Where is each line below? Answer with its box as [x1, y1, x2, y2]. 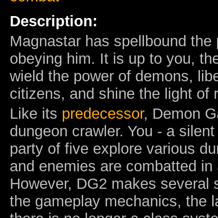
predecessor [62, 105, 144, 122]
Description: [10, 12, 97, 30]
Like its [10, 105, 62, 122]
